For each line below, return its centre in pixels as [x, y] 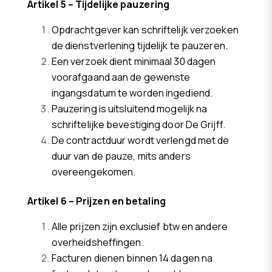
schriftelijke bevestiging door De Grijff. [138, 124]
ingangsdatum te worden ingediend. [132, 93]
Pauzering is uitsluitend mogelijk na [129, 108]
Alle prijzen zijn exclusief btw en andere [139, 227]
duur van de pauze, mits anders [121, 156]
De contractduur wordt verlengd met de [140, 140]
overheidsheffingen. [97, 243]
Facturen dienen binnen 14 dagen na [132, 258]
